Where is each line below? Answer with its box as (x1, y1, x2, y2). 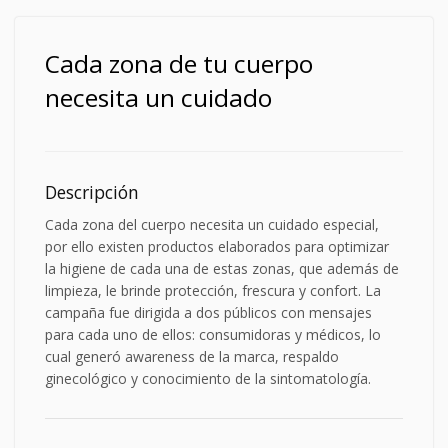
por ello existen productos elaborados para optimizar (45, 236, 389, 256)
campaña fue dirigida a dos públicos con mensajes (45, 302, 372, 322)
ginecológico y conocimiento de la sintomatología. (45, 368, 371, 388)
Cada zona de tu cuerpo (45, 46, 313, 80)
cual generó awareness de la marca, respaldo (45, 346, 339, 366)
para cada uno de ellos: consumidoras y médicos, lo (45, 324, 381, 344)
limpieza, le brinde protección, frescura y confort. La (45, 280, 381, 300)
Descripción (45, 179, 139, 204)
